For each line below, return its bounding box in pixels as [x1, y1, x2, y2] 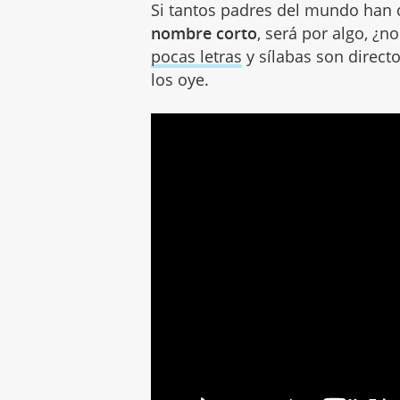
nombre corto [151, 21, 258, 44]
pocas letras [151, 45, 243, 67]
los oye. [151, 68, 210, 90]
